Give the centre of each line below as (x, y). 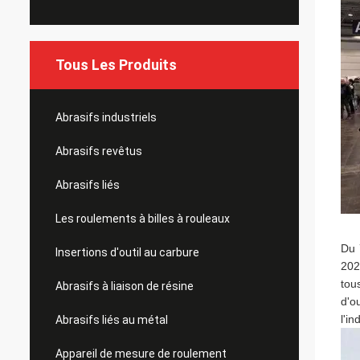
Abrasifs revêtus (99, 151)
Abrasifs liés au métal (112, 320)
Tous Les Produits (116, 65)
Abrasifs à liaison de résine (125, 286)
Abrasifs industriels (106, 117)
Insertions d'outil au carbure (127, 252)
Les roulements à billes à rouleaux (143, 219)
